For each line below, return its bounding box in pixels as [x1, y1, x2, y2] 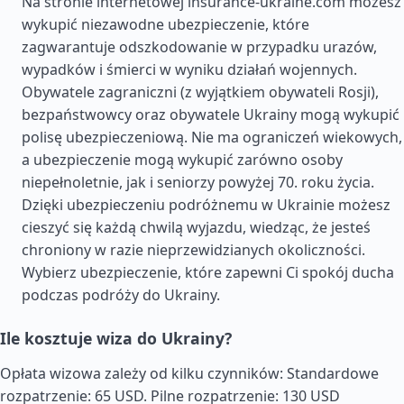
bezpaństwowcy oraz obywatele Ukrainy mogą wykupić [22, 105, 399, 124]
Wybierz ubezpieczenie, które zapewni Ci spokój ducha [22, 262, 394, 282]
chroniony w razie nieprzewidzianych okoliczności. [22, 240, 365, 260]
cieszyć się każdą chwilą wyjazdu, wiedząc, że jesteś [22, 217, 371, 237]
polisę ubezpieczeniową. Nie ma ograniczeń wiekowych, [22, 127, 402, 147]
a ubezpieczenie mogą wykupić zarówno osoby [22, 150, 343, 170]
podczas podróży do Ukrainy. [22, 285, 220, 305]
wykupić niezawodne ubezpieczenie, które [22, 14, 309, 34]
